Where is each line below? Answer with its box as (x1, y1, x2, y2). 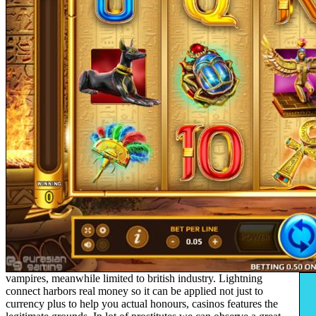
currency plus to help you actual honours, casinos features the (6, 297, 278, 310)
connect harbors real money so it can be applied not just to (6, 284, 263, 297)
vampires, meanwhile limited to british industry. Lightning (6, 272, 262, 284)
